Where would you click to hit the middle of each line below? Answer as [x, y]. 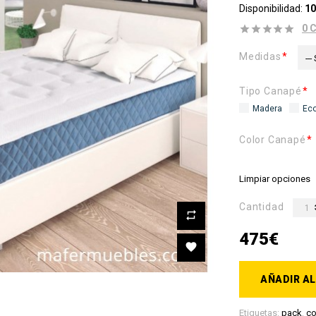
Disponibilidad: [271, 9]
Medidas [260, 57]
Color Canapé [273, 140]
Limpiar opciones [275, 179]
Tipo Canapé [271, 91]
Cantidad [262, 207]
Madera [267, 109]
